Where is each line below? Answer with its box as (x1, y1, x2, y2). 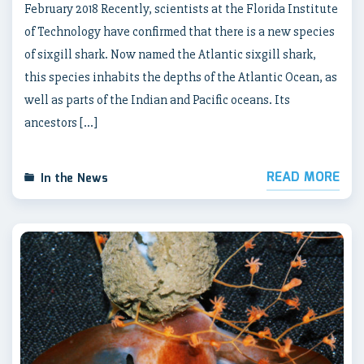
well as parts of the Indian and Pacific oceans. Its (24, 91, 290, 108)
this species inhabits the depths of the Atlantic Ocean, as (24, 68, 337, 85)
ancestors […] (24, 114, 97, 131)
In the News (41, 169, 108, 188)
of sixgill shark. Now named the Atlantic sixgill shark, (24, 45, 316, 63)
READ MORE (266, 167, 340, 188)
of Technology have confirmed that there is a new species (24, 23, 335, 40)
